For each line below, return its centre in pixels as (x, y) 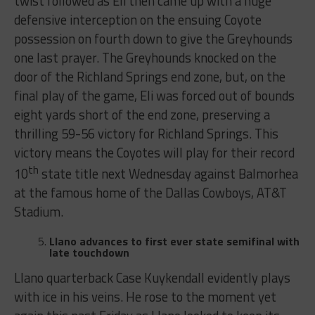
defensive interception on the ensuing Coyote (137, 19)
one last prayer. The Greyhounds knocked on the (145, 57)
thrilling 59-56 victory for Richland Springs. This (146, 133)
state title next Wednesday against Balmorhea (168, 173)
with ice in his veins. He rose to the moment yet (145, 296)
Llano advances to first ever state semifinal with (174, 241)
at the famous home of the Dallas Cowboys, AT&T (150, 192)
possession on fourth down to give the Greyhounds (153, 38)
